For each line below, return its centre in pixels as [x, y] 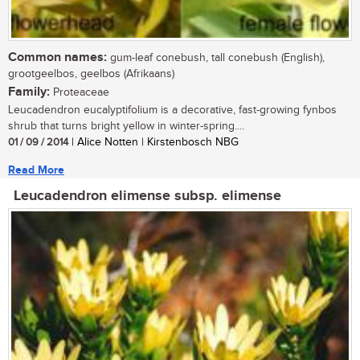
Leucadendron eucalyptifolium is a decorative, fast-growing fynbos [172, 110]
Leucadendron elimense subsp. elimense [147, 196]
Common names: [57, 57]
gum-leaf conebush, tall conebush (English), [216, 57]
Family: [29, 92]
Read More [36, 170]
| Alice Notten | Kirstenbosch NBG [153, 142]
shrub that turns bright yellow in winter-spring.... [126, 126]
